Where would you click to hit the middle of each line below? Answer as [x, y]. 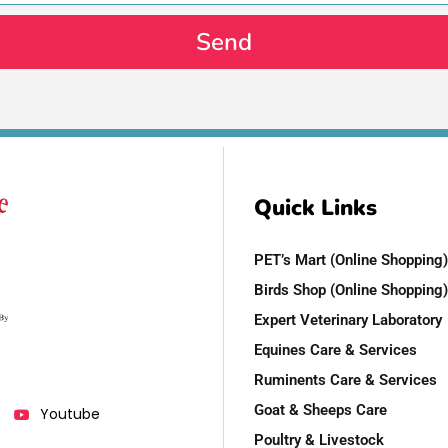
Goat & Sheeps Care [320, 410]
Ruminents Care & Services [345, 380]
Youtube [70, 414]
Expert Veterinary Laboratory [348, 320]
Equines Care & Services [335, 350]
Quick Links [315, 208]
